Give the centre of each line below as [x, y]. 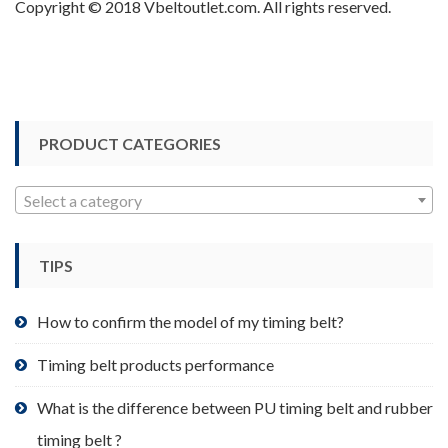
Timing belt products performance [155, 364]
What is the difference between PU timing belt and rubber [235, 407]
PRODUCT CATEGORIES [130, 143]
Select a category [83, 200]
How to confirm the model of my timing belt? [190, 321]
